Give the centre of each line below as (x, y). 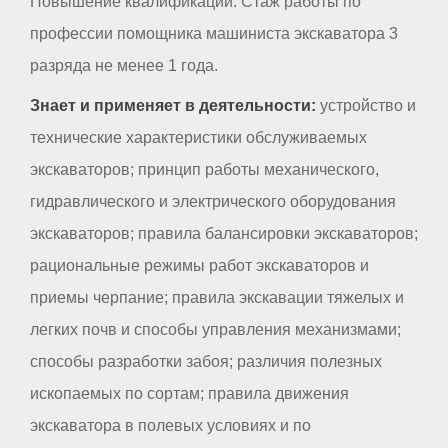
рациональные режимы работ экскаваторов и (199, 265)
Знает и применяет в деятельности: (173, 105)
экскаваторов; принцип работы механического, (204, 169)
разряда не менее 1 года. (124, 65)
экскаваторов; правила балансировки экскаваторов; (224, 233)
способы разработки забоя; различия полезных (206, 361)
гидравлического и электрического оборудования (213, 201)
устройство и (366, 105)
